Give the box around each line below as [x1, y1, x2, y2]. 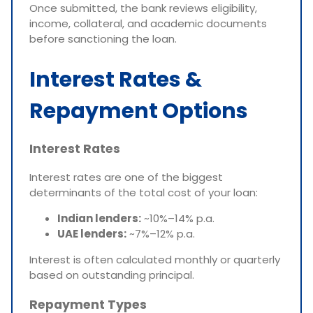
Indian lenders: [57, 211, 141, 226]
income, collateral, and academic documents [29, 16, 267, 31]
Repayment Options [29, 96, 248, 126]
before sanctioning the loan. [29, 31, 177, 47]
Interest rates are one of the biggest [29, 170, 223, 185]
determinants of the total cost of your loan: [29, 185, 258, 201]
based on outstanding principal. [29, 268, 194, 283]
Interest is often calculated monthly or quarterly [29, 252, 280, 268]
